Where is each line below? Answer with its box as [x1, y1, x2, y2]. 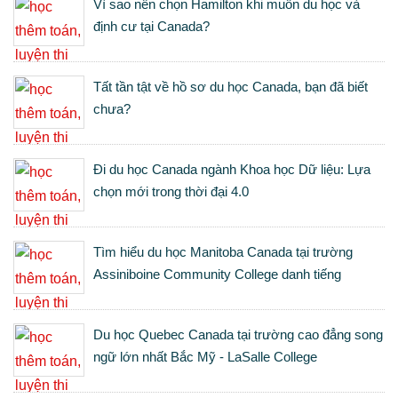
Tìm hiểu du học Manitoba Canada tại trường [93, 244, 353, 259]
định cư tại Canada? [93, 19, 210, 34]
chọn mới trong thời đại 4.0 [93, 184, 249, 199]
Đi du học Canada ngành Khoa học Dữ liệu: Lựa [93, 162, 370, 177]
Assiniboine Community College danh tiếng [93, 267, 341, 282]
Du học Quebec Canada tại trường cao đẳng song [93, 327, 383, 342]
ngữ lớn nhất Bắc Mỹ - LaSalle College [93, 349, 317, 364]
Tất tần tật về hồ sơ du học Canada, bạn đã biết [93, 79, 368, 94]
